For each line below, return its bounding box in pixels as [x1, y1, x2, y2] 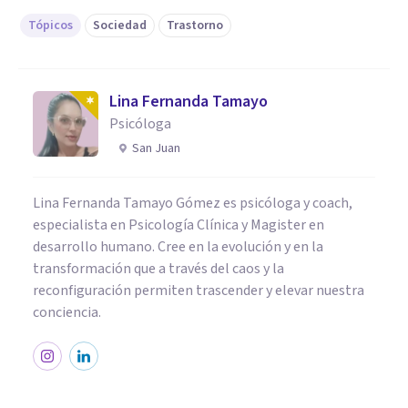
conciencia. [33, 301, 101, 322]
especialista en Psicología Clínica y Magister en [33, 214, 324, 235]
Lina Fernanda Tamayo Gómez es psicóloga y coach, [33, 192, 352, 213]
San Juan [132, 138, 180, 158]
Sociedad [93, 15, 147, 35]
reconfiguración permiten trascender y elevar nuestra [33, 280, 364, 301]
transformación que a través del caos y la [33, 258, 284, 279]
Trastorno [167, 15, 223, 35]
